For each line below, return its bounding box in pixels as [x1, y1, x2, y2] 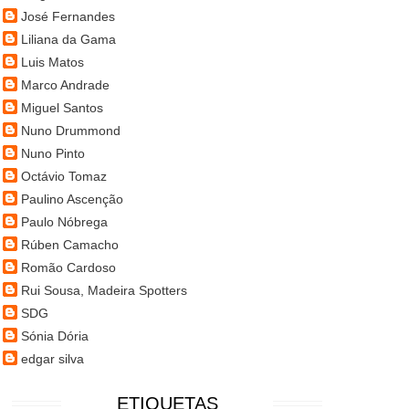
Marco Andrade [21, 77, 110, 92]
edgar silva [21, 351, 84, 366]
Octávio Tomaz [21, 168, 107, 184]
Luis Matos [21, 54, 84, 69]
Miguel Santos [21, 100, 103, 115]
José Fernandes [21, 8, 115, 24]
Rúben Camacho [21, 236, 119, 252]
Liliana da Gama [21, 31, 116, 47]
